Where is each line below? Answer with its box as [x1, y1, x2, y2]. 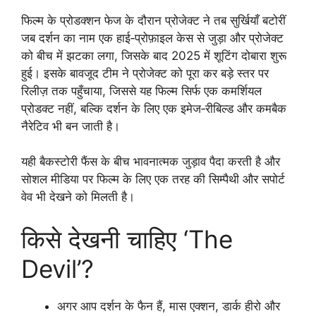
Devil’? [21, 253, 94, 284]
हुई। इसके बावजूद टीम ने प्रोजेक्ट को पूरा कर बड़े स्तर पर [21, 66, 269, 80]
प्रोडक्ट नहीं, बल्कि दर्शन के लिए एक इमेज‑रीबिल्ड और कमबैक [21, 101, 286, 116]
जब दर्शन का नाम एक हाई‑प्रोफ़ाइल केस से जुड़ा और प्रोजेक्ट [21, 30, 284, 45]
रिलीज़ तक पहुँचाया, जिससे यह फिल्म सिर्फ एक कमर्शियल [21, 83, 262, 98]
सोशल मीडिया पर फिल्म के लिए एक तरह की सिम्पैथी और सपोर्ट [21, 172, 285, 187]
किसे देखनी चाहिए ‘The [21, 224, 233, 254]
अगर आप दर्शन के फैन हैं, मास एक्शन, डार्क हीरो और [57, 298, 280, 313]
